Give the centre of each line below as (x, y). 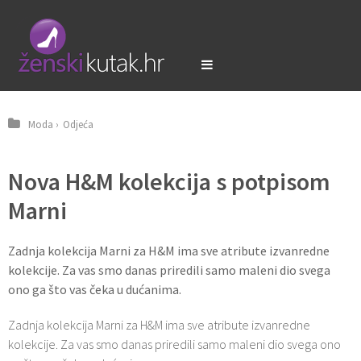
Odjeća (78, 124)
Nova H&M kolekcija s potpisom (169, 181)
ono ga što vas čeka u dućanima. (95, 289)
